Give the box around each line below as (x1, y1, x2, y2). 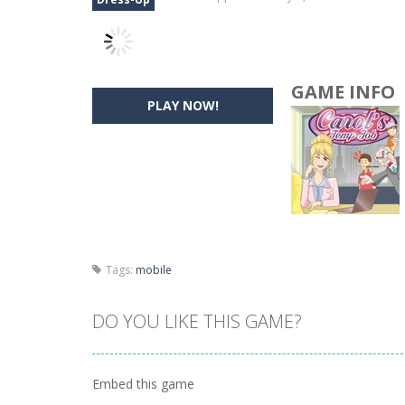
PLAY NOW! (146, 97, 219, 114)
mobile (136, 262, 172, 278)
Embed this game (92, 375, 194, 392)
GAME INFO (291, 80, 395, 104)
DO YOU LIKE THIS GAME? (92, 309, 302, 334)
